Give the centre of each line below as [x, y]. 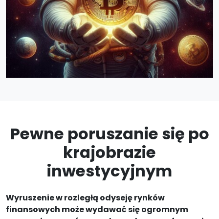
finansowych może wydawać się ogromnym [97, 210]
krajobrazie [109, 153]
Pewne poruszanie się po [109, 134]
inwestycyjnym [109, 171]
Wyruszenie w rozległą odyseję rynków [85, 198]
